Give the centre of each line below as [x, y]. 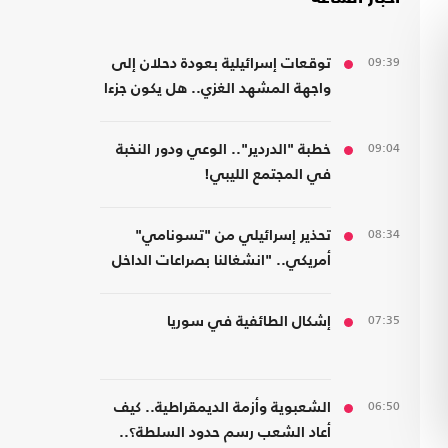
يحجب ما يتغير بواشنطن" [253, 286]
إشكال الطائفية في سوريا [249, 322]
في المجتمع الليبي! [267, 175]
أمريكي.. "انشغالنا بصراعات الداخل [221, 261]
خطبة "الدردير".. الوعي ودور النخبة [223, 150]
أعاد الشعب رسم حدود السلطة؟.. [225, 433]
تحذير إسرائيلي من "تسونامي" [233, 236]
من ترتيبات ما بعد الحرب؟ [252, 114]
